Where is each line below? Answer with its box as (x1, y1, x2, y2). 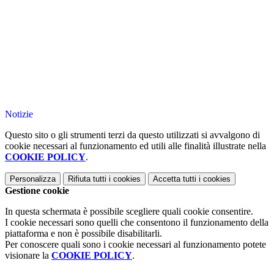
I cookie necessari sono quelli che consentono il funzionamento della (5, 217, 268, 228)
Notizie (5, 109, 33, 120)
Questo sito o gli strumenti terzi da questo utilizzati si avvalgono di (5, 130, 260, 141)
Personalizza (10, 174, 56, 184)
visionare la (5, 250, 51, 261)
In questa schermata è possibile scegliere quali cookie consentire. (5, 206, 253, 217)
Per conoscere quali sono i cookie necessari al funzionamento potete (5, 239, 266, 250)
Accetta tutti (153, 174, 196, 184)
